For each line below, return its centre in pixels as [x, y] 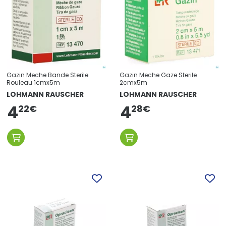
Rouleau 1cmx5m [33, 83]
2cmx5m [133, 83]
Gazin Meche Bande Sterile [47, 75]
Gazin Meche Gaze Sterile [158, 75]
